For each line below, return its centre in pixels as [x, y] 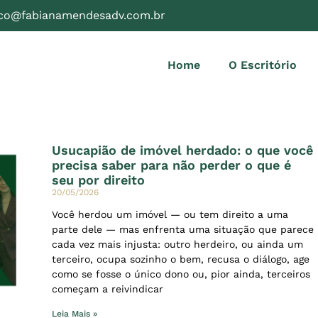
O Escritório [263, 65]
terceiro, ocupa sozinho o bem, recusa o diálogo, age [181, 259]
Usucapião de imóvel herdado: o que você [182, 150]
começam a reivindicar [108, 289]
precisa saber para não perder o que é [171, 165]
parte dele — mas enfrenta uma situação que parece [183, 229]
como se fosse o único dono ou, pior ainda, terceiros [181, 274]
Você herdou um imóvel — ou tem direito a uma [170, 214]
